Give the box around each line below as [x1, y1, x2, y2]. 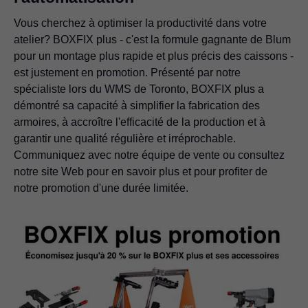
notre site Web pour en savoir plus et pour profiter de [14, 165, 267, 177]
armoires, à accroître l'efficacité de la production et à [14, 115, 265, 128]
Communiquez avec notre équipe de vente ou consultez [14, 148, 285, 161]
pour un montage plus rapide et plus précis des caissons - [14, 49, 294, 62]
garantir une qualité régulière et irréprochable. [14, 132, 236, 144]
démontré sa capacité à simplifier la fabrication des [14, 99, 260, 111]
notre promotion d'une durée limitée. [14, 181, 188, 194]
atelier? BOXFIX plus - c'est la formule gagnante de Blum [14, 33, 291, 45]
